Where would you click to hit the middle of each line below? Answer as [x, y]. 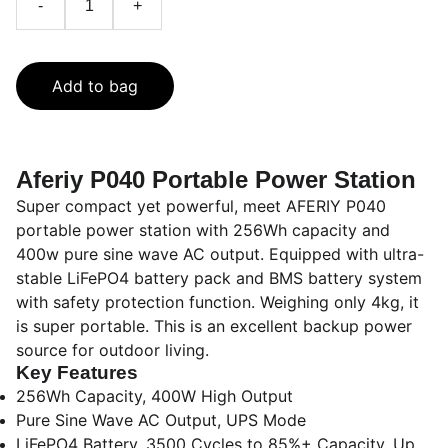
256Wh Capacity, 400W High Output [154, 396]
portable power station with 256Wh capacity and [203, 230]
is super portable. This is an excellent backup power [214, 326]
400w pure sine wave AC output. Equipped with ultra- [220, 254]
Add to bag [95, 86]
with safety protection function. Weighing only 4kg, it [217, 302]
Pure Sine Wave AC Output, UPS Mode [161, 420]
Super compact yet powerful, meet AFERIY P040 [201, 206]
